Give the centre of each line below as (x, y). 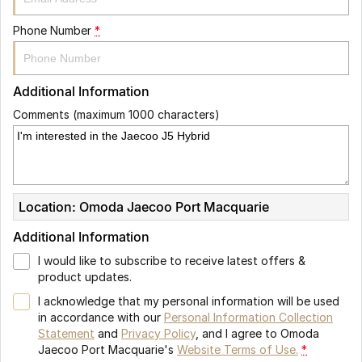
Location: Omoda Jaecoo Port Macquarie (144, 207)
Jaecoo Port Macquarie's (106, 349)
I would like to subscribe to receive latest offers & (172, 261)
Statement (66, 333)
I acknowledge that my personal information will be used (189, 301)
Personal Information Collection (248, 317)
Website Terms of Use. (238, 349)
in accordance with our (101, 317)
